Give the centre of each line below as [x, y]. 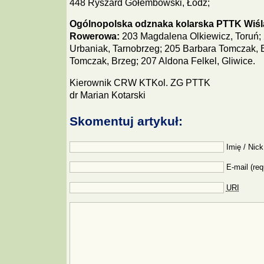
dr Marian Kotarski [107, 95]
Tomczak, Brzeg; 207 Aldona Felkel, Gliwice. [162, 61]
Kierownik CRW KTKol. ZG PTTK [140, 82]
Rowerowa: [94, 37]
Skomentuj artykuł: [126, 121]
